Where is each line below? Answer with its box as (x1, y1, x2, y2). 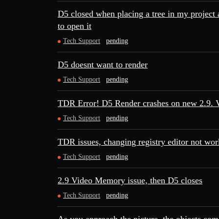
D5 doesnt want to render (58, 60, 148, 69)
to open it (58, 21, 91, 31)
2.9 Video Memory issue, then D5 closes (58, 175, 202, 185)
